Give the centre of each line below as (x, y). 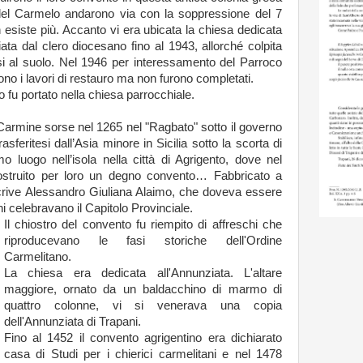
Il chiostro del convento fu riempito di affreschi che (143, 224)
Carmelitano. (37, 256)
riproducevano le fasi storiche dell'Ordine (143, 240)
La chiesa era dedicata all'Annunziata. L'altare (143, 273)
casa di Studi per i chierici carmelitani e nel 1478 (143, 354)
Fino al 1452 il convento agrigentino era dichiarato (143, 337)
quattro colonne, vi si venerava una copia (143, 305)
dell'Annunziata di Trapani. (72, 321)
